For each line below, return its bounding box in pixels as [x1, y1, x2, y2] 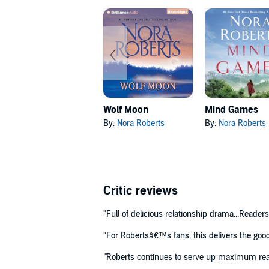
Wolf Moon [103, 104, 148, 116]
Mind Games [205, 104, 259, 116]
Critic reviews [103, 184, 178, 199]
